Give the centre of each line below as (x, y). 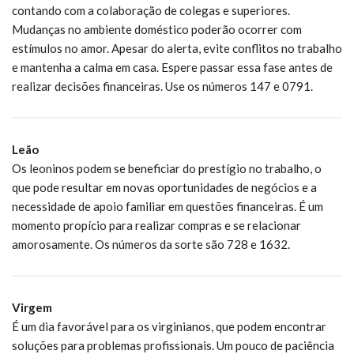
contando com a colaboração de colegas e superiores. (151, 10)
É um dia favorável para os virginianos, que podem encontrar (169, 326)
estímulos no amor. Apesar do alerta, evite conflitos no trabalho (177, 48)
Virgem (32, 307)
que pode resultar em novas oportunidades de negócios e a (164, 187)
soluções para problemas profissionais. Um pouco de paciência (173, 345)
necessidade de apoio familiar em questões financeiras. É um (168, 206)
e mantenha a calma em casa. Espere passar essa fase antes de (172, 67)
